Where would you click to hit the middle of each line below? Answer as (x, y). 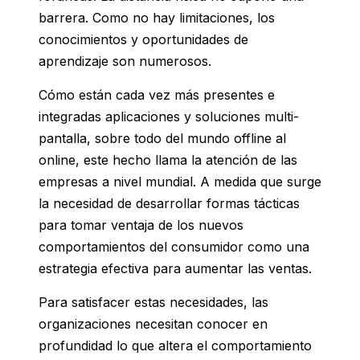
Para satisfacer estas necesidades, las (153, 303)
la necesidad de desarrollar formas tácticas (169, 204)
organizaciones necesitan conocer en (153, 324)
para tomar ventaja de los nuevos (141, 225)
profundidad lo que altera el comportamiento (175, 346)
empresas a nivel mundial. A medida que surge (180, 182)
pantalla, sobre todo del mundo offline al (162, 139)
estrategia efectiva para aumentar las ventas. (175, 269)
